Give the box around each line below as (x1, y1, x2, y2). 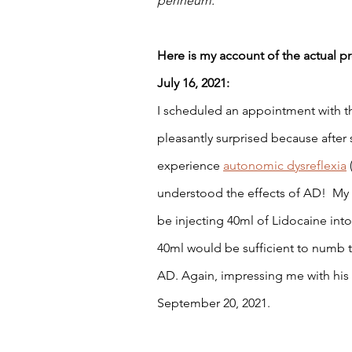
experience (157, 158, 223, 173)
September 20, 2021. (157, 295, 273, 310)
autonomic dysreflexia (223, 158, 346, 173)
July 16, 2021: (157, 75, 233, 90)
